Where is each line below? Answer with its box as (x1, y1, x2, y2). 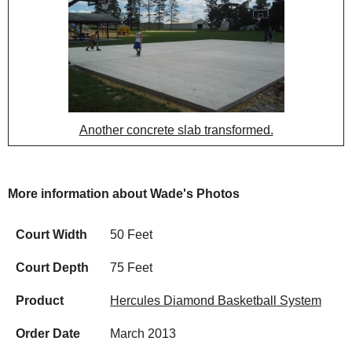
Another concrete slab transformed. (79, 123, 273, 137)
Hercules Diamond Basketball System (110, 294, 321, 307)
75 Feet (110, 261, 152, 274)
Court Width (16, 228, 87, 241)
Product (16, 294, 64, 307)
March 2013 (110, 327, 176, 340)
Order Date (16, 327, 80, 340)
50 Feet (110, 228, 152, 241)
